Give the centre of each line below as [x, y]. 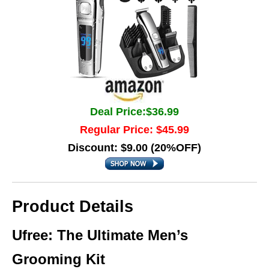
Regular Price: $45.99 [134, 130]
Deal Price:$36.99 [134, 112]
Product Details [73, 207]
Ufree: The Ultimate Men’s [100, 235]
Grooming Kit [59, 259]
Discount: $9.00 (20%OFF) [134, 148]
